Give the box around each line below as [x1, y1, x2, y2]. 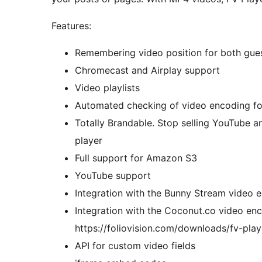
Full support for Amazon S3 [75, 151, 197, 164]
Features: [51, 19, 91, 32]
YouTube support [75, 169, 151, 181]
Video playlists [75, 81, 140, 94]
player [75, 134, 102, 146]
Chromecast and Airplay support [75, 64, 220, 76]
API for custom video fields [75, 239, 195, 251]
